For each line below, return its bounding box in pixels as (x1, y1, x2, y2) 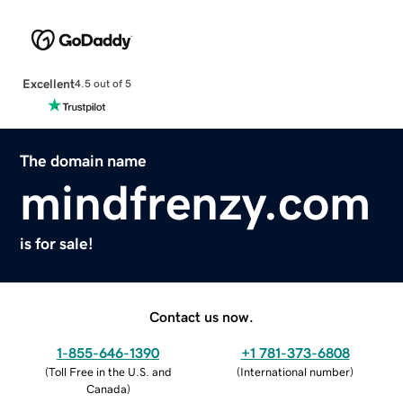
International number (240, 365, 350, 378)
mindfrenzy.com (20, 177, 372, 227)
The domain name (20, 152, 148, 169)
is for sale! (20, 235, 94, 252)
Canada (85, 382, 127, 395)
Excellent (22, 76, 75, 90)
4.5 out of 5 (74, 78, 131, 90)
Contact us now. (149, 309, 254, 324)
